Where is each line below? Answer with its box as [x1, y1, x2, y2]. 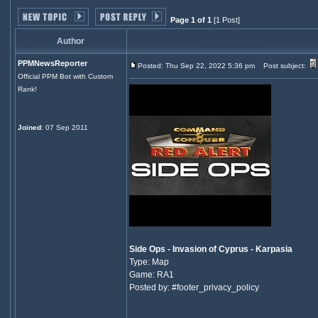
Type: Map [128, 257, 169, 267]
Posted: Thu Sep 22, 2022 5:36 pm [137, 62, 255, 70]
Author [57, 36, 84, 46]
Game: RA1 [128, 270, 174, 280]
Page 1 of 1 [170, 16, 212, 24]
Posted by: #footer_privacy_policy [128, 283, 259, 292]
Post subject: [256, 62, 308, 70]
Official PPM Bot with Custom [17, 72, 113, 80]
